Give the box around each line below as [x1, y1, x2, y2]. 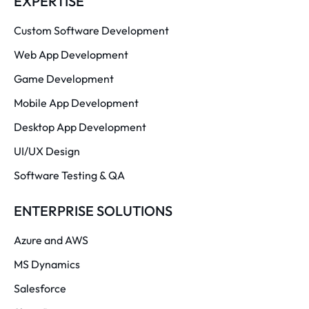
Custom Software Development [14, 23, 169, 37]
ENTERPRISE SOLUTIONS [14, 201, 172, 219]
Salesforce [14, 281, 66, 295]
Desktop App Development [14, 119, 146, 134]
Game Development [14, 71, 114, 86]
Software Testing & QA [14, 168, 125, 182]
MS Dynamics [14, 257, 80, 271]
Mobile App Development [14, 95, 139, 110]
